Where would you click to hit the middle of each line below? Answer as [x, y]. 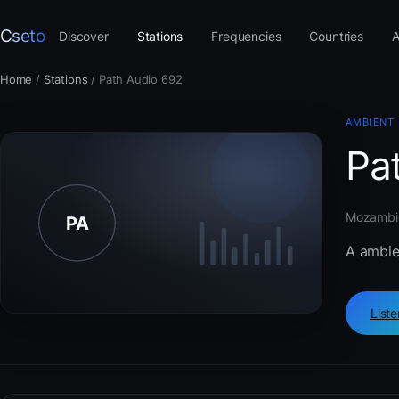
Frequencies [246, 36]
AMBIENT [370, 122]
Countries [336, 36]
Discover [84, 36]
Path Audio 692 [140, 79]
